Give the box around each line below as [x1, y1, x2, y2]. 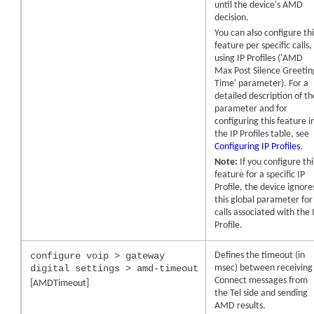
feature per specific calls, [214, 40, 313, 51]
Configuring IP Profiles [214, 141, 301, 152]
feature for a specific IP [214, 169, 306, 180]
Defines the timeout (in [214, 250, 306, 261]
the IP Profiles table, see [214, 128, 310, 139]
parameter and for [214, 103, 288, 114]
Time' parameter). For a [214, 78, 309, 89]
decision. [214, 12, 250, 23]
